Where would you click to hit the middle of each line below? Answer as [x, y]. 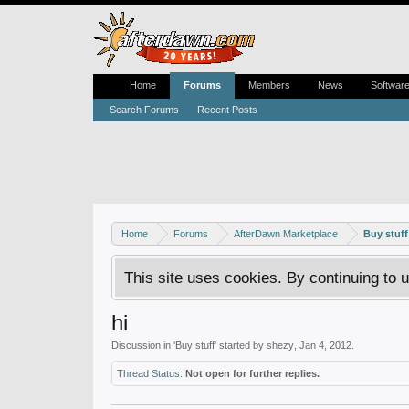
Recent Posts [227, 110]
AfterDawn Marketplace [286, 234]
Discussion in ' [143, 345]
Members [269, 85]
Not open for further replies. [252, 373]
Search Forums [144, 110]
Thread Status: [150, 373]
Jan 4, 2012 [325, 345]
